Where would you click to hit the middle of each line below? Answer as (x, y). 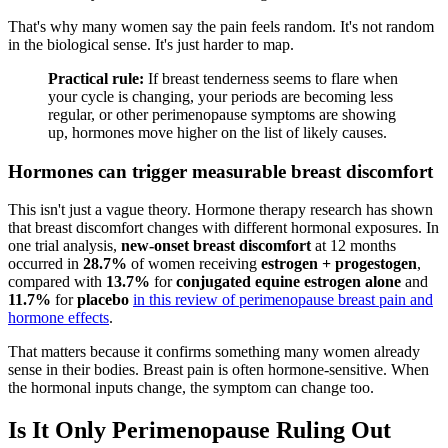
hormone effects (58, 318)
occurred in (45, 264)
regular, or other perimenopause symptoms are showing (222, 114)
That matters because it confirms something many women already (214, 352)
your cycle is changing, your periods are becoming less (220, 96)
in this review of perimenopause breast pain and (283, 300)
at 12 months (353, 246)
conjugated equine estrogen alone (288, 282)
